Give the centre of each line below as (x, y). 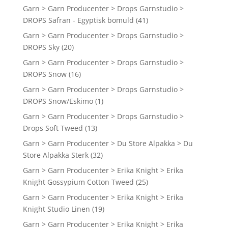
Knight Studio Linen (56, 209)
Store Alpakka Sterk (55, 155)
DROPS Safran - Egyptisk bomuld (78, 20)
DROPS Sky (41, 47)
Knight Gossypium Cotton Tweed (78, 182)
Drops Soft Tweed (53, 128)
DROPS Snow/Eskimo (58, 101)
